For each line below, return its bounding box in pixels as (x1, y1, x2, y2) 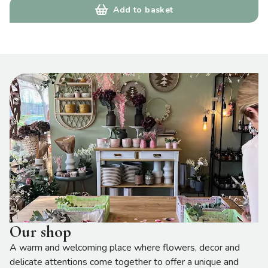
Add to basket (113, 4, 173, 16)
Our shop (10, 221, 71, 242)
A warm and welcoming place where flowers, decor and (10, 241, 240, 254)
